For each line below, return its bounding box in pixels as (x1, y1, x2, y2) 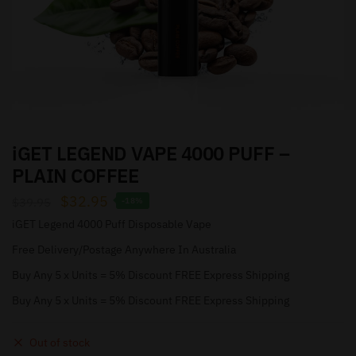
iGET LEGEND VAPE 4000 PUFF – (12, 140, 289, 166)
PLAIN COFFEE (12, 162, 138, 188)
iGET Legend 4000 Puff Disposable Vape (12, 216, 211, 231)
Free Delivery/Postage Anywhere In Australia (12, 242, 236, 257)
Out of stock (29, 335, 90, 350)
